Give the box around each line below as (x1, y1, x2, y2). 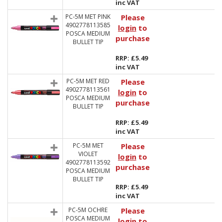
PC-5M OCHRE (68, 206, 108, 214)
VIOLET (78, 150, 98, 158)
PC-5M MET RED (66, 77, 110, 85)
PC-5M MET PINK (65, 12, 111, 21)
